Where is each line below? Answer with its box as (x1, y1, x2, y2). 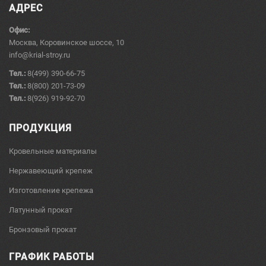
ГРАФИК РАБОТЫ (9, 251, 94, 262)
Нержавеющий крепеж (9, 166, 93, 175)
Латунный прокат (9, 205, 72, 214)
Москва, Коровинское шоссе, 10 (9, 38, 124, 47)
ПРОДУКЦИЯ (9, 122, 72, 134)
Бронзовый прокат (9, 225, 77, 234)
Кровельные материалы (9, 147, 97, 156)
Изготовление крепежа (9, 186, 93, 195)
